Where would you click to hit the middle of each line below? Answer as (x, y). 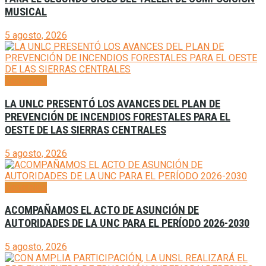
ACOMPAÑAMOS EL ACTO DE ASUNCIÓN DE (102, 210)
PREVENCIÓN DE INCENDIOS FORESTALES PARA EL (118, 117)
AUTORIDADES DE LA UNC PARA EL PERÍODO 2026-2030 (127, 224)
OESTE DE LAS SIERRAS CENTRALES (85, 130)
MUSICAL (26, 12)
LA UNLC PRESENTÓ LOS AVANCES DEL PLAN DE (113, 104)
